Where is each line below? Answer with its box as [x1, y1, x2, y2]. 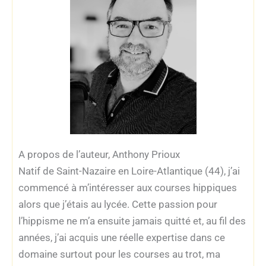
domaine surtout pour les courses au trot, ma [18, 248, 220, 260]
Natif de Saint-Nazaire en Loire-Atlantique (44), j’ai [18, 164, 240, 177]
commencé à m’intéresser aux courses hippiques [18, 181, 237, 194]
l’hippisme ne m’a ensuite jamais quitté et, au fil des [18, 214, 246, 227]
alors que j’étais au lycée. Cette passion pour [18, 198, 217, 210]
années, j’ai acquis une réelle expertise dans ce [18, 231, 225, 243]
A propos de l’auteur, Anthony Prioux [18, 148, 180, 160]
